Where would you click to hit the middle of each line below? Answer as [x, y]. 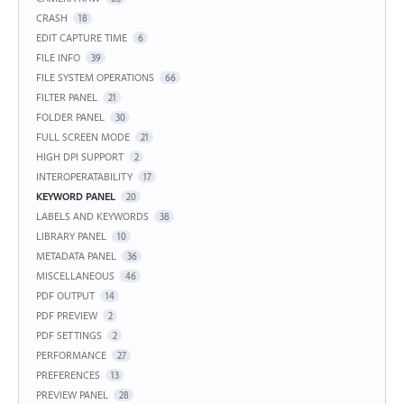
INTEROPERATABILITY [84, 176]
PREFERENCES [68, 374]
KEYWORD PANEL [76, 196]
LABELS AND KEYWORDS [92, 216]
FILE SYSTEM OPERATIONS [95, 77]
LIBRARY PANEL [71, 235]
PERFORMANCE [71, 354]
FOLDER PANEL [70, 116]
